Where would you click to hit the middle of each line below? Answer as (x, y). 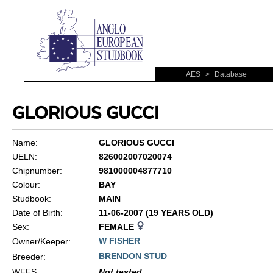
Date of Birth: (37, 213)
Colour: (26, 185)
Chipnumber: (37, 171)
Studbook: (31, 199)
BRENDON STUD (133, 256)
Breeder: (29, 257)
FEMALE (117, 227)
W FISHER (119, 241)
